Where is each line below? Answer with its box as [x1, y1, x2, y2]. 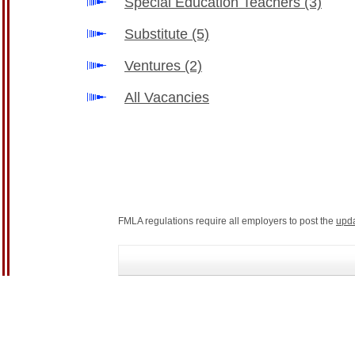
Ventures [124, 58, 185, 74]
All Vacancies [124, 90, 209, 105]
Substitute [124, 26, 192, 42]
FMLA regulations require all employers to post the [118, 216, 336, 227]
